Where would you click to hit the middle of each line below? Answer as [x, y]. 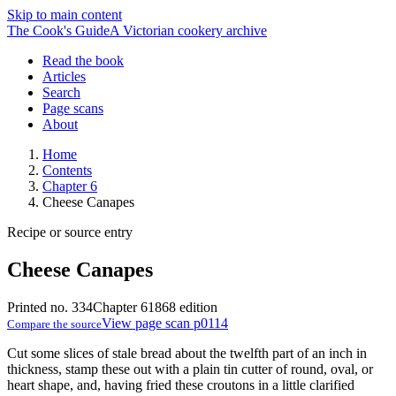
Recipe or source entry [70, 232]
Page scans [73, 108]
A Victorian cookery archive [188, 30]
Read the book [83, 61]
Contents [67, 170]
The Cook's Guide [58, 30]
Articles [64, 76]
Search [61, 92]
